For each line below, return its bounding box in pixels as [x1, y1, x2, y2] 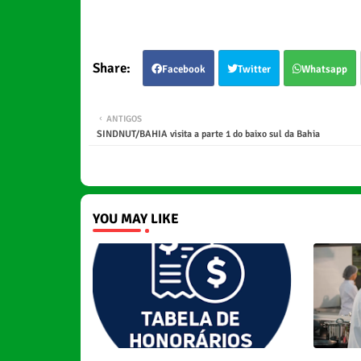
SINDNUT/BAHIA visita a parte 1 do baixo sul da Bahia [96, 127, 320, 140]
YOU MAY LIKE [92, 210, 179, 227]
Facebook [161, 62, 205, 76]
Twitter [237, 62, 271, 76]
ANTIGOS [106, 113, 142, 124]
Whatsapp [301, 62, 347, 76]
